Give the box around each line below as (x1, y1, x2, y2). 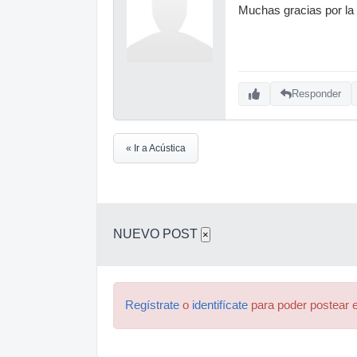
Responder (292, 88, 341, 100)
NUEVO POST (113, 226, 201, 241)
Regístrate (125, 298, 179, 312)
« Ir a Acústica (126, 142, 186, 154)
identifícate (192, 298, 248, 312)
